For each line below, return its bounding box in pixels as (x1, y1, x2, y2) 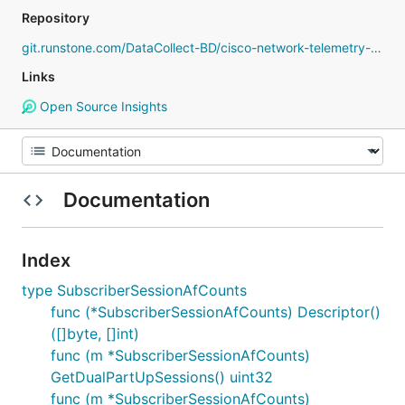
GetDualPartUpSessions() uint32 (51, 368, 273, 386)
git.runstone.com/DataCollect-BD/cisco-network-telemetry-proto (371, 40, 381, 55)
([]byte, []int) (51, 325, 139, 343)
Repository (22, 10, 89, 25)
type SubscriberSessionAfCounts (22, 281, 247, 299)
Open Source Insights (35, 99, 167, 114)
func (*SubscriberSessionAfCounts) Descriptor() (51, 303, 381, 321)
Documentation (58, 188, 214, 212)
